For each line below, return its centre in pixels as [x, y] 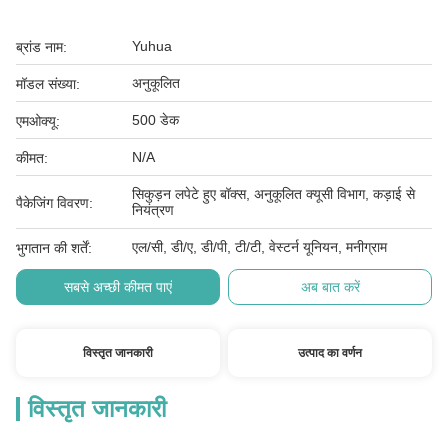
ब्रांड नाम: [41, 47]
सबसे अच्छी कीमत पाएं [117, 287]
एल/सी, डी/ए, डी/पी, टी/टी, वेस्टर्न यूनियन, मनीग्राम [259, 247]
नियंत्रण [153, 210]
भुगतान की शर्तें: [54, 248]
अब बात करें [330, 287]
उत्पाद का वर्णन [330, 353]
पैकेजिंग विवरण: [54, 203]
